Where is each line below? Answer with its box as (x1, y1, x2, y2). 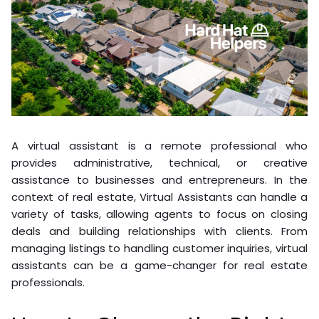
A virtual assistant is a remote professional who (11, 137, 308, 153)
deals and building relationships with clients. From (11, 223, 308, 239)
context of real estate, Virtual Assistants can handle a (11, 189, 308, 204)
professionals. (11, 274, 85, 290)
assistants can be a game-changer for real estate (11, 257, 308, 273)
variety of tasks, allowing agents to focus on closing (11, 206, 308, 221)
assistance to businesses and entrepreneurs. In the (11, 172, 308, 187)
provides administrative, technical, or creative (11, 155, 308, 170)
